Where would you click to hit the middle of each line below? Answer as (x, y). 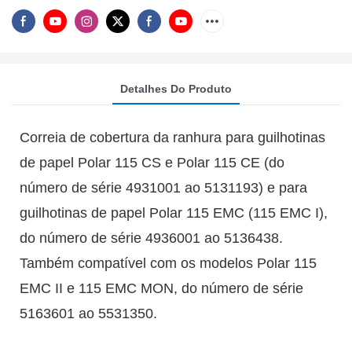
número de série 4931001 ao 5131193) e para (163, 187)
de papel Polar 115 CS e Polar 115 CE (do (152, 162)
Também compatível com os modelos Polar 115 (168, 263)
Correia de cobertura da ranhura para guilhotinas (172, 137)
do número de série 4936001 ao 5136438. (151, 238)
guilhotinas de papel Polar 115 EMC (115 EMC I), (174, 213)
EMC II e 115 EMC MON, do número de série (161, 288)
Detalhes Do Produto (176, 88)
